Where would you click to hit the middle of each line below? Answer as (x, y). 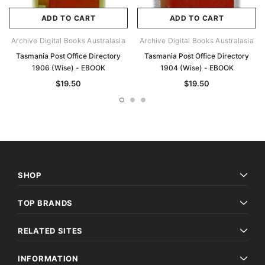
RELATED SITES (51, 231)
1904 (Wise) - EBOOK (197, 68)
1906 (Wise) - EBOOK (68, 68)
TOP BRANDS (45, 203)
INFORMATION (48, 259)
